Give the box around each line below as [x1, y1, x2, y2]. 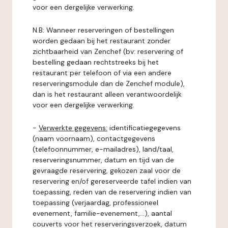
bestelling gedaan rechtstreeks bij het [33, 58, 159, 67]
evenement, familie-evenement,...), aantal [33, 209, 172, 218]
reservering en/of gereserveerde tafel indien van [33, 177, 191, 186]
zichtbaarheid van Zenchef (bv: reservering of [33, 47, 183, 56]
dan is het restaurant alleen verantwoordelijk [33, 90, 182, 99]
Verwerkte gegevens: [39, 123, 107, 132]
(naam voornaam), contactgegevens [33, 134, 155, 143]
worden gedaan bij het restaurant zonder [33, 36, 170, 45]
